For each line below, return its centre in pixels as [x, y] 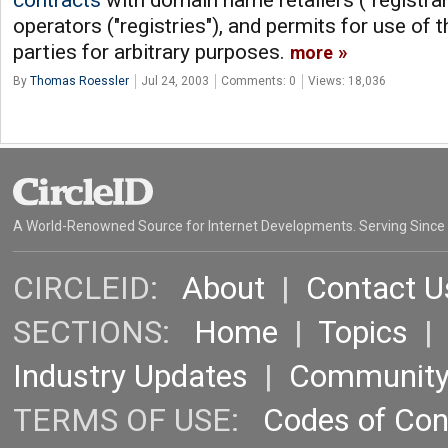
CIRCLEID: [97, 289]
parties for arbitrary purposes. [151, 52]
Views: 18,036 [347, 81]
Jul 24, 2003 [175, 81]
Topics [363, 333]
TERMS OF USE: [138, 421]
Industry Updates [130, 377]
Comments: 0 [258, 81]
